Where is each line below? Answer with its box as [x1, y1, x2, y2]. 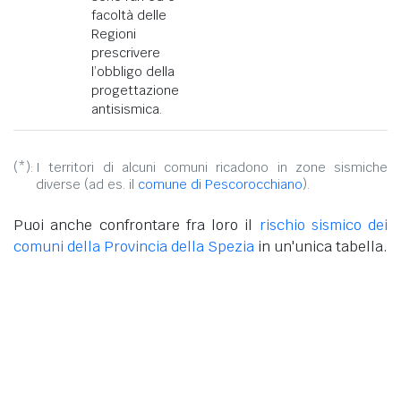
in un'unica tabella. [254, 236, 388, 256]
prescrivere [91, 44, 160, 61]
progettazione [91, 81, 179, 98]
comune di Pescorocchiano [138, 175, 303, 192]
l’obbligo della [91, 63, 175, 80]
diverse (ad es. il [36, 175, 138, 192]
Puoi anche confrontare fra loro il [13, 215, 260, 235]
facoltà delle [91, 6, 166, 23]
